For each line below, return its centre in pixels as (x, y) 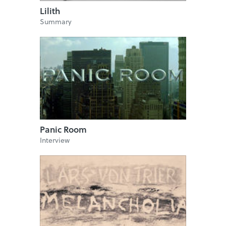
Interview (55, 140)
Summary (56, 22)
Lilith (50, 11)
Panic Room (63, 130)
